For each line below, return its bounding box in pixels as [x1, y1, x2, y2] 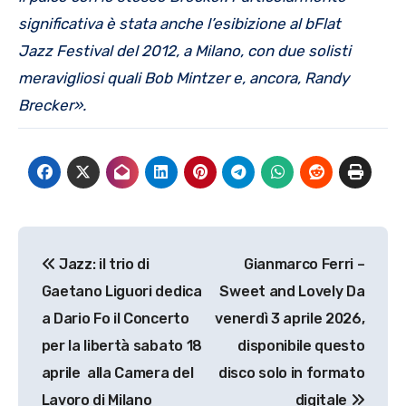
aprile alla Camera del [41, 364, 194, 382]
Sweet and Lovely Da [219, 283, 365, 301]
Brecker [18, 95, 73, 114]
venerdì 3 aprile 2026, [215, 310, 365, 328]
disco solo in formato [218, 364, 365, 382]
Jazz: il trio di [55, 256, 150, 274]
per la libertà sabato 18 [41, 337, 202, 355]
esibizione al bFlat [213, 14, 341, 33]
